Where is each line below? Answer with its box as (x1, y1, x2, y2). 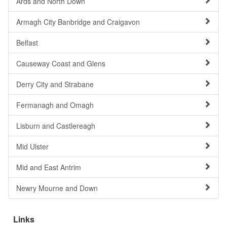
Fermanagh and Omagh (16, 100, 94, 110)
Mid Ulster (16, 141, 49, 152)
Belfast (16, 37, 38, 48)
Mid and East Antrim (16, 162, 81, 172)
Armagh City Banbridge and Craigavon (16, 17, 140, 27)
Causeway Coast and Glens (16, 58, 105, 68)
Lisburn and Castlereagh (16, 121, 95, 131)
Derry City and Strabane (16, 79, 94, 89)
